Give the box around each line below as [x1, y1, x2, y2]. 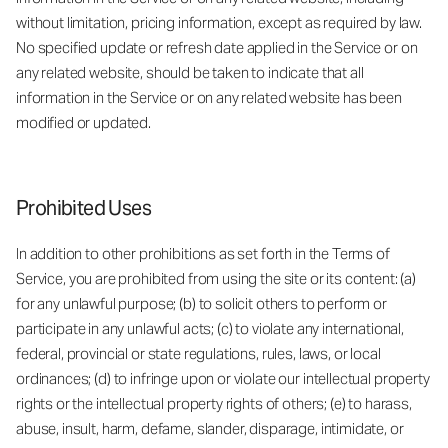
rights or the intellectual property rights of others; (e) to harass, [16, 393, 412, 413]
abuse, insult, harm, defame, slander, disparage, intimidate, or [16, 418, 404, 438]
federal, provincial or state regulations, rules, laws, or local [16, 343, 381, 363]
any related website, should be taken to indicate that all [16, 62, 364, 82]
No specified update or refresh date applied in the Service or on [16, 37, 418, 57]
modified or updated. [16, 112, 151, 132]
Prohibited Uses [16, 194, 151, 221]
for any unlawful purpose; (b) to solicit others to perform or [16, 293, 387, 313]
